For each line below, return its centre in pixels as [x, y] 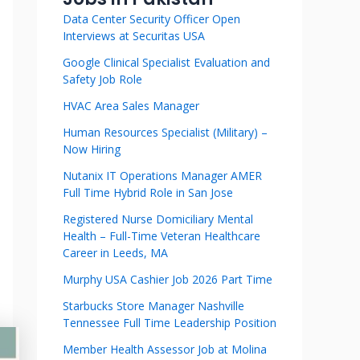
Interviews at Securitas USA [134, 36]
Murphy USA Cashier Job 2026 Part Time [168, 279]
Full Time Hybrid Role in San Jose [148, 192]
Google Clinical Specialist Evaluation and [166, 62]
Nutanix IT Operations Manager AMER [162, 176]
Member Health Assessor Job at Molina [165, 349]
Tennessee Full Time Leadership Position [170, 323]
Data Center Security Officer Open [151, 19]
